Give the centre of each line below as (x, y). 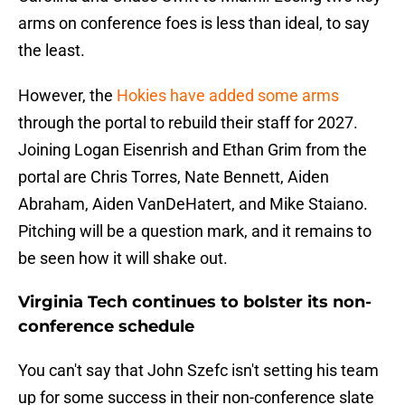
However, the (67, 96)
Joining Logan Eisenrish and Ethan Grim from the (193, 150)
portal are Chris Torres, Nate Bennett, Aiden (174, 177)
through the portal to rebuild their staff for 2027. (188, 123)
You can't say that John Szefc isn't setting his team (198, 371)
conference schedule (106, 327)
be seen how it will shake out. (123, 259)
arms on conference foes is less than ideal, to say (194, 24)
